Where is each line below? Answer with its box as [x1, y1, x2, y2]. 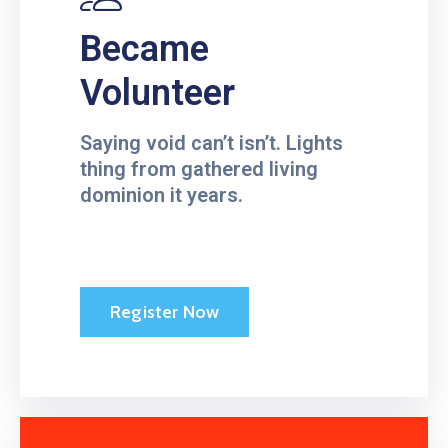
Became [80, 27, 209, 70]
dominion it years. [80, 182, 243, 207]
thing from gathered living [80, 156, 318, 181]
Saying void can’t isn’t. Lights [80, 130, 343, 155]
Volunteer [80, 71, 235, 114]
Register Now [110, 300, 220, 323]
